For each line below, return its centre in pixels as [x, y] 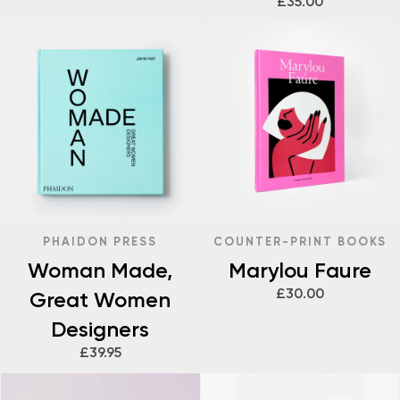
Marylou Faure [300, 270]
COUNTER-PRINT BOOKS [300, 241]
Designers [100, 329]
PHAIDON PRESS [100, 241]
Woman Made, [100, 270]
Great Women [100, 300]
